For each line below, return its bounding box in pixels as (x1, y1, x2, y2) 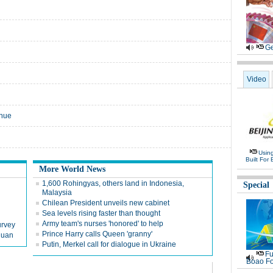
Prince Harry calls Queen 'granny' (42, 230, 152, 238)
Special (243, 180, 269, 190)
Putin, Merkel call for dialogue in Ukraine (42, 240, 176, 249)
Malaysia (42, 188, 72, 197)
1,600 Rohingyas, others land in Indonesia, (42, 179, 184, 188)
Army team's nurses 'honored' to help (42, 219, 163, 228)
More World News (39, 165, 105, 174)
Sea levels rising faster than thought (42, 209, 160, 218)
